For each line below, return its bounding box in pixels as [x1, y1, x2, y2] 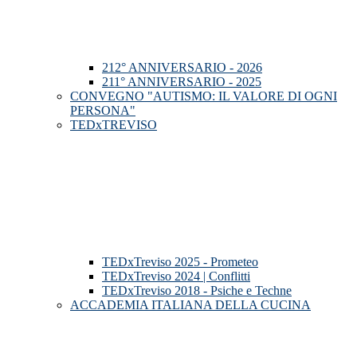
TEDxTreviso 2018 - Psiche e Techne [102, 284, 292, 298]
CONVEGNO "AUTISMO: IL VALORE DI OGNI [70, 89, 337, 104]
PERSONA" [70, 104, 135, 118]
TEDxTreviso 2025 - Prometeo [102, 255, 258, 269]
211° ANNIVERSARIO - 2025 [102, 75, 261, 89]
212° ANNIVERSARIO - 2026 [102, 61, 262, 75]
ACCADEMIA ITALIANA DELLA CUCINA [70, 298, 311, 312]
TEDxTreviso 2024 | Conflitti [102, 269, 250, 284]
